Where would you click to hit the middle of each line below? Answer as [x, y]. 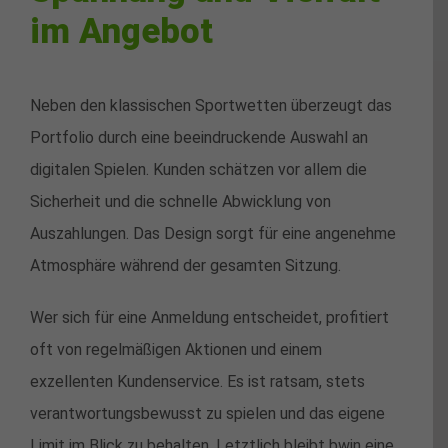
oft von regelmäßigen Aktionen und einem [176, 350]
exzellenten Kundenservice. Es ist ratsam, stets [197, 382]
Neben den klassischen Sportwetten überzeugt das [211, 106]
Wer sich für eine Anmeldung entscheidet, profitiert [209, 318]
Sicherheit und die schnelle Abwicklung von [180, 202]
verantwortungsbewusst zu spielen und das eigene [207, 414]
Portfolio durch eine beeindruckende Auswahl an [199, 138]
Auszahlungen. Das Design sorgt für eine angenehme [213, 234]
